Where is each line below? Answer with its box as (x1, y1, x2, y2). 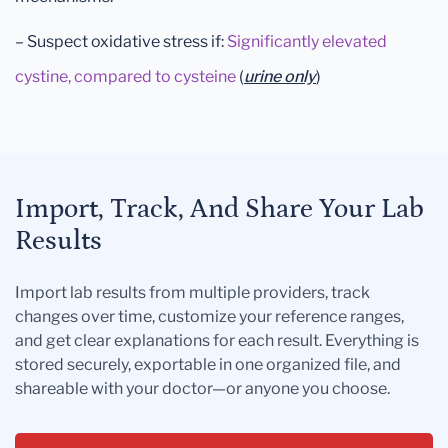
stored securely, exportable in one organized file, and (15, 355, 401, 375)
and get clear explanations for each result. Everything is (15, 331, 419, 351)
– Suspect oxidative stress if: (15, 32, 227, 52)
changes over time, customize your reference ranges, (15, 307, 404, 327)
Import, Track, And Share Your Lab (15, 194, 424, 225)
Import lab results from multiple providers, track (15, 283, 370, 303)
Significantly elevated (227, 32, 387, 52)
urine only (244, 67, 316, 87)
